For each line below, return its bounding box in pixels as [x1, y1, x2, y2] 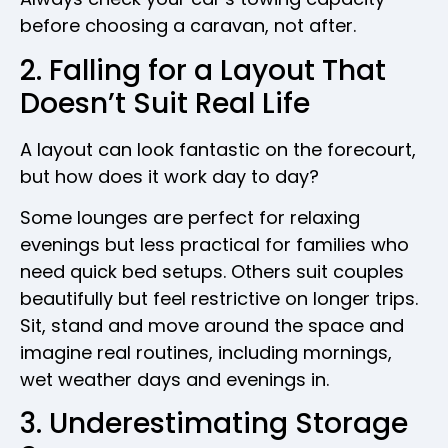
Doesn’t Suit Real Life [20, 83, 310, 123]
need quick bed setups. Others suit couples [20, 259, 404, 285]
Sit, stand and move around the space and [20, 313, 404, 339]
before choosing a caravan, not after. [20, 13, 356, 39]
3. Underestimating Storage [20, 404, 408, 444]
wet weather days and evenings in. [20, 367, 329, 393]
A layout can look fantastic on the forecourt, [20, 136, 416, 162]
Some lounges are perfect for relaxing [20, 205, 360, 231]
